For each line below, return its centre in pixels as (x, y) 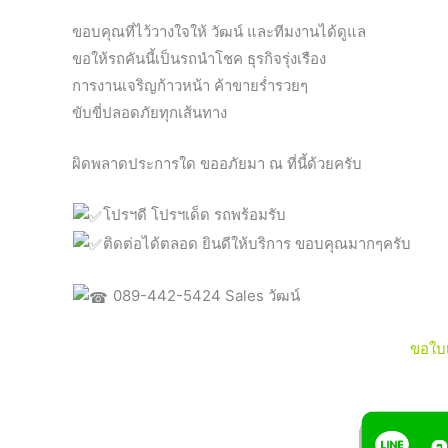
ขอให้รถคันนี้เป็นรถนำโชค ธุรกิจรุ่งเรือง (199, 58)
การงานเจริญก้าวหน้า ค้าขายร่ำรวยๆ (190, 85)
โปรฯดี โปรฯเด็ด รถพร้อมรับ (195, 214)
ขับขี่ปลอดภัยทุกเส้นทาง (149, 112)
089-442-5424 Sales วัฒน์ (205, 295)
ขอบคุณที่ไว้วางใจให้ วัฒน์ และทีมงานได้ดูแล (219, 31)
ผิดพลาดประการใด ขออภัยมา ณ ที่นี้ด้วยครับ (217, 163)
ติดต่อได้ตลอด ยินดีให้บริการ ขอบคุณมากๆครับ (257, 243)
